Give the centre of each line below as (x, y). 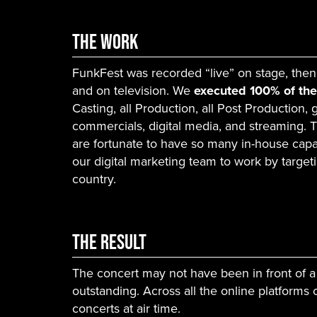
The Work (107, 41)
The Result (111, 241)
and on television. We (133, 90)
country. (96, 179)
